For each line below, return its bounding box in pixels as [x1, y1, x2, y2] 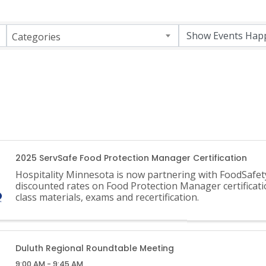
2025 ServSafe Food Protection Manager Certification [15, 151, 247, 164]
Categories [12, 30, 61, 44]
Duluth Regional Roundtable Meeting [15, 242, 174, 254]
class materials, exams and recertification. [15, 190, 199, 204]
